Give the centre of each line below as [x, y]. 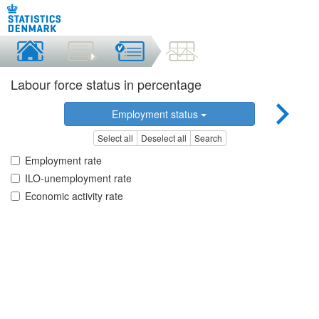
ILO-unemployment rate [78, 178]
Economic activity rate [74, 196]
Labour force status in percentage [106, 84]
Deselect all [163, 138]
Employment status [157, 114]
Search [208, 138]
